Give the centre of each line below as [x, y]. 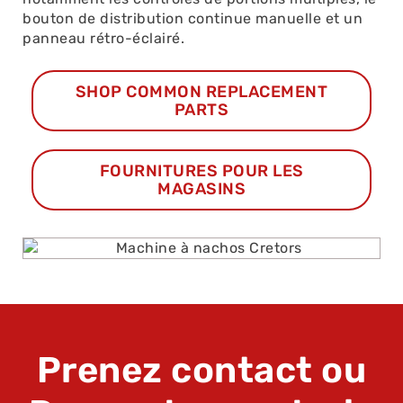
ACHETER [94, 170]
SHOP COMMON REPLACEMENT [201, 91]
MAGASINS [201, 188]
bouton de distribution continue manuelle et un [193, 18]
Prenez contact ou [201, 370]
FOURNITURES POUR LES [201, 170]
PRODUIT [93, 206]
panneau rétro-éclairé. [103, 38]
